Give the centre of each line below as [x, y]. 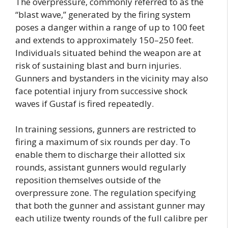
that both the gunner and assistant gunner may [110, 206]
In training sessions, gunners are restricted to [106, 129]
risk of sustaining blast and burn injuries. [98, 65]
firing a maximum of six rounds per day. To [103, 142]
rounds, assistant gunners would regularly [101, 167]
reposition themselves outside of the [88, 180]
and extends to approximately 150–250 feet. [104, 40]
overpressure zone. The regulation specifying [106, 193]
